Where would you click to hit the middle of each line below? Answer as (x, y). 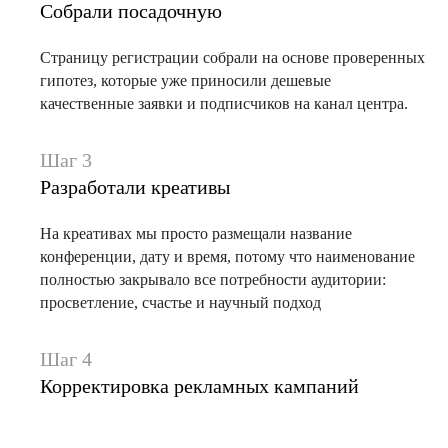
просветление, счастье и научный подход (180, 302)
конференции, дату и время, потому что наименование (227, 256)
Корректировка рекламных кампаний (199, 386)
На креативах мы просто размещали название (196, 233)
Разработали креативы (135, 187)
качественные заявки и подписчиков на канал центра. (224, 103)
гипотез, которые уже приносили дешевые (185, 80)
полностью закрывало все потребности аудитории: (213, 279)
